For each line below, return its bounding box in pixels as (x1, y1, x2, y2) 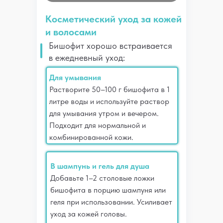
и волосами (45, 26, 97, 38)
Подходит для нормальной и (49, 120, 146, 130)
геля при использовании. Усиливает (50, 197, 172, 207)
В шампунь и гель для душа (50, 161, 149, 171)
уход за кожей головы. (50, 209, 127, 219)
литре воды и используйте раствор (49, 97, 169, 106)
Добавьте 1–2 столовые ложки (50, 173, 154, 183)
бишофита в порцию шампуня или (50, 185, 166, 195)
